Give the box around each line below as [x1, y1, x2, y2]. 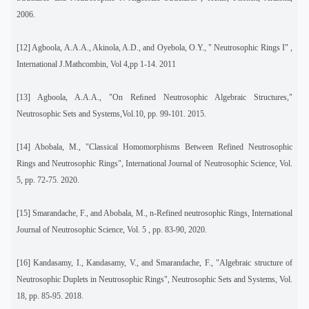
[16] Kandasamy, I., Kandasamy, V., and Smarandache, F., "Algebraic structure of [17, 257, 292, 268]
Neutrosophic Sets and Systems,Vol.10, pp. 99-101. [17, 108, 186, 119]
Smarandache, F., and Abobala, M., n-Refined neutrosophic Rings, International [32, 208, 293, 218]
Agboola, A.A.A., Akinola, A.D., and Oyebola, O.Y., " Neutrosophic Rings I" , [32, 42, 292, 52]
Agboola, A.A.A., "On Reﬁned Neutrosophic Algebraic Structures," [30, 92, 292, 102]
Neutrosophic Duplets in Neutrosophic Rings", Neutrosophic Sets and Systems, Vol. [17, 274, 292, 284]
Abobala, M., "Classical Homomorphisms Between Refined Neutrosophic [34, 141, 292, 152]
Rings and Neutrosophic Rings [17, 158, 118, 168]
